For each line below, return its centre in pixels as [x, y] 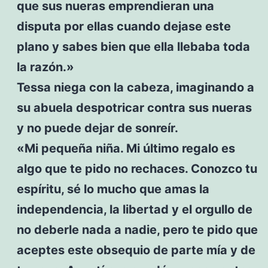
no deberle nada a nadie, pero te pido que [137, 229]
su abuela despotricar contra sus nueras [134, 107]
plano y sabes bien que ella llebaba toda [133, 46]
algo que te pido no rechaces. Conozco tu [137, 168]
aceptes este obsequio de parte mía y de [136, 250]
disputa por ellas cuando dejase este [124, 26]
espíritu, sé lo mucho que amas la [113, 189]
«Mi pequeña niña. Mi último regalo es [126, 148]
